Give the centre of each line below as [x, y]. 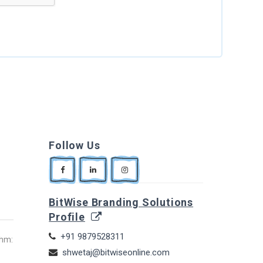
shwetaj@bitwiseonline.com [116, 252]
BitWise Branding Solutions [121, 202]
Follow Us [75, 145]
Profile [67, 217]
